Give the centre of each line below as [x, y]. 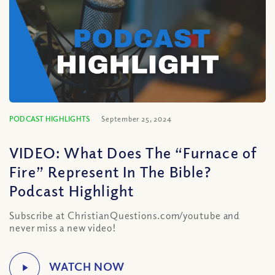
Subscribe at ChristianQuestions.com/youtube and [125, 215]
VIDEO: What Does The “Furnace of [133, 152]
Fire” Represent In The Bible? [110, 171]
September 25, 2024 [137, 119]
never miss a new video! [63, 228]
